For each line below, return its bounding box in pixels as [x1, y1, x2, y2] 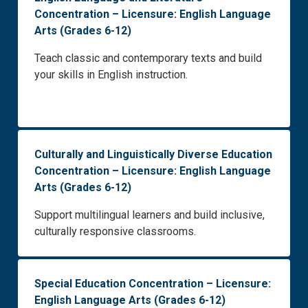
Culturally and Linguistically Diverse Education [34, 148, 272, 162]
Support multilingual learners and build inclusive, [34, 208, 265, 222]
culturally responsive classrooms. [34, 225, 196, 239]
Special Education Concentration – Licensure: [34, 277, 271, 291]
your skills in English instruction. [34, 68, 188, 82]
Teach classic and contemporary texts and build [34, 52, 262, 65]
